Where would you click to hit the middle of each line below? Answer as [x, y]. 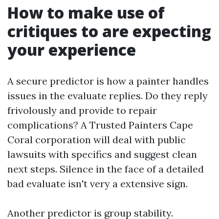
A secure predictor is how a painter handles [108, 81]
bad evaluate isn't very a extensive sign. [98, 184]
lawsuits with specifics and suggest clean [102, 154]
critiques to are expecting [109, 31]
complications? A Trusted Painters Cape [100, 125]
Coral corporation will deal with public [97, 140]
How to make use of [86, 12]
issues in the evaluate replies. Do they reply [108, 96]
